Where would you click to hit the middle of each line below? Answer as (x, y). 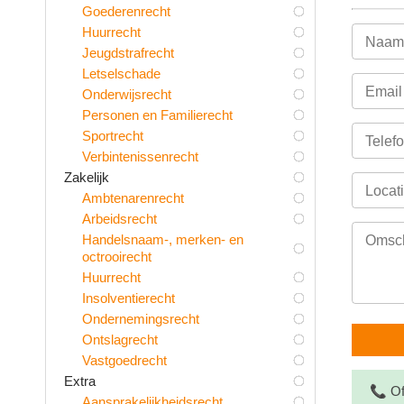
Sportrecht (113, 135)
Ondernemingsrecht (141, 318)
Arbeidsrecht (119, 218)
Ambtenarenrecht (133, 197)
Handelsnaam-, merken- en (163, 239)
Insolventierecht (129, 298)
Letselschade (121, 73)
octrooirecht (117, 256)
